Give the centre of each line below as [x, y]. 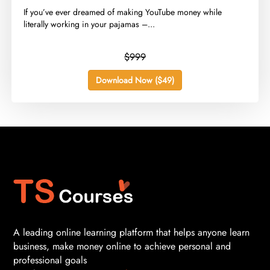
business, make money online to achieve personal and [122, 246]
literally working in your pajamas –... [89, 24]
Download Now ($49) [135, 80]
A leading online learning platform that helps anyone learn [131, 233]
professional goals [50, 260]
